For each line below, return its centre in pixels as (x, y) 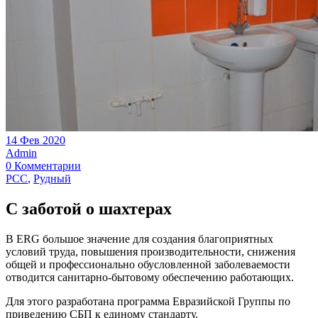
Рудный (52, 179)
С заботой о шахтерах (89, 209)
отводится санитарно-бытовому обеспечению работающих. (150, 278)
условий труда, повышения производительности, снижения (150, 252)
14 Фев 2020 (35, 141)
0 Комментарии (43, 166)
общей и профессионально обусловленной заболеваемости (148, 265)
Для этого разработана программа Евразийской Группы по (148, 302)
